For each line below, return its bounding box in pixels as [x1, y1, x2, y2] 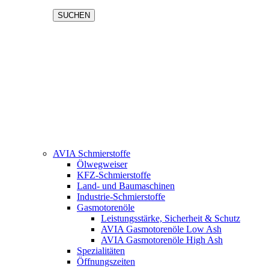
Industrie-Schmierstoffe [77, 192, 165, 202]
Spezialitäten [77, 246, 125, 256]
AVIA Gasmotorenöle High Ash [101, 235, 223, 245]
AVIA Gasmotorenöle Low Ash [101, 224, 222, 234]
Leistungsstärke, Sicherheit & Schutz [101, 213, 240, 223]
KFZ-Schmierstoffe [77, 170, 151, 180]
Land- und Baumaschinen [77, 181, 175, 191]
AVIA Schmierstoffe [53, 148, 130, 159]
